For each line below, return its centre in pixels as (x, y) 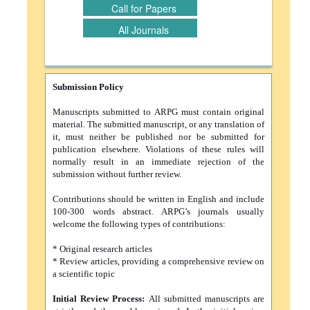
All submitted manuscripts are (206, 299)
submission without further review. (117, 174)
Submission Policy (88, 87)
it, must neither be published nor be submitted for (158, 137)
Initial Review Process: (101, 299)
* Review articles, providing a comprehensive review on (158, 261)
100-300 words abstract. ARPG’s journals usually (158, 211)
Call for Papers (144, 8)
